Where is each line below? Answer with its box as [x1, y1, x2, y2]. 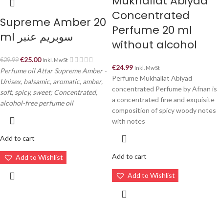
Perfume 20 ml [112, 22, 192, 38]
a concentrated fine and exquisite [112, 95, 215, 104]
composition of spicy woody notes [112, 106, 216, 114]
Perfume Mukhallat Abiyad [112, 74, 192, 82]
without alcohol [112, 37, 197, 52]
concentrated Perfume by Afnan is [112, 85, 217, 93]
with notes [112, 117, 145, 125]
